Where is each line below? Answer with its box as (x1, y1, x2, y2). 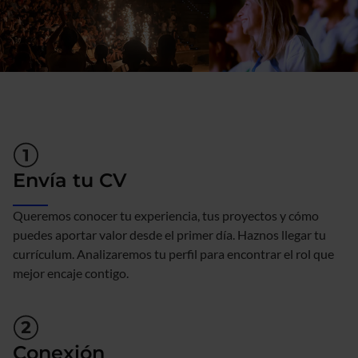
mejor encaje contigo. (13, 265, 131, 280)
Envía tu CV (13, 168, 127, 192)
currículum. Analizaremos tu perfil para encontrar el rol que (13, 245, 334, 261)
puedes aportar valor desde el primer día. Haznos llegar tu (13, 226, 326, 242)
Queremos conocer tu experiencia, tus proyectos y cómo (13, 207, 319, 223)
